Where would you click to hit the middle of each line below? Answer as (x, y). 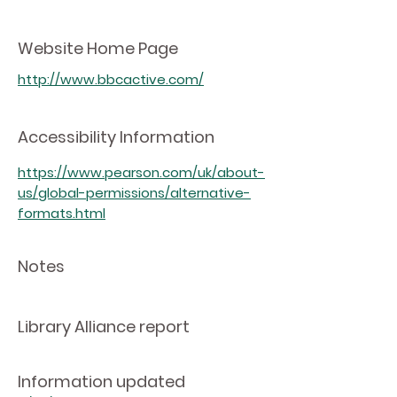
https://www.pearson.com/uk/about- (141, 172)
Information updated (101, 381)
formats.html (62, 213)
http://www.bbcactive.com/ (111, 79)
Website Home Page (98, 48)
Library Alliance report (104, 327)
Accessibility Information (116, 137)
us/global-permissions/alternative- (134, 193)
